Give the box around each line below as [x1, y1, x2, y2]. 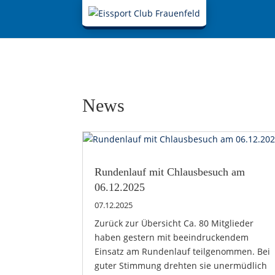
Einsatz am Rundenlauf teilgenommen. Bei [95, 245, 271, 257]
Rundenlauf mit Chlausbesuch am [95, 165, 246, 178]
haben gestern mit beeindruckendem [95, 231, 249, 243]
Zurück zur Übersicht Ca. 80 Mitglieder [95, 217, 254, 229]
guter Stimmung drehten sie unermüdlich [95, 259, 268, 271]
